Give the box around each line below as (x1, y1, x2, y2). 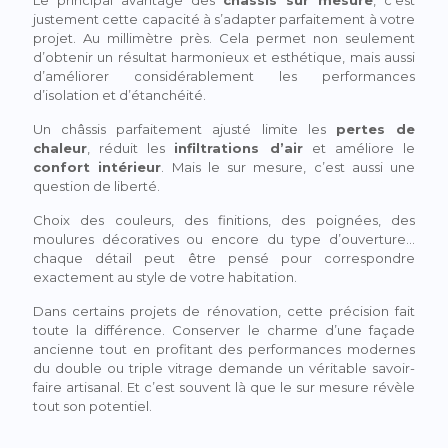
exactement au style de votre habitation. (33, 268, 297, 285)
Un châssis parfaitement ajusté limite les (33, 120, 336, 137)
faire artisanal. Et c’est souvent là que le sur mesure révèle (33, 378, 415, 395)
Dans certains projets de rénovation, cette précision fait (33, 302, 415, 319)
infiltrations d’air (174, 139, 303, 156)
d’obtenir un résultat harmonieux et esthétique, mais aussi (33, 48, 415, 65)
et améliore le (302, 139, 416, 156)
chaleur (33, 139, 87, 156)
